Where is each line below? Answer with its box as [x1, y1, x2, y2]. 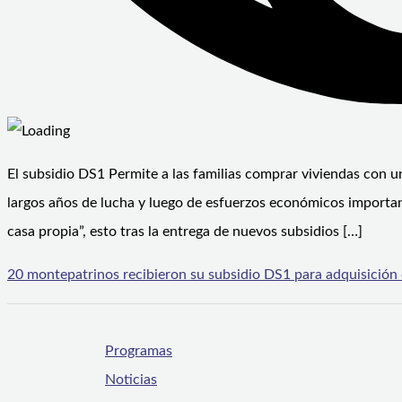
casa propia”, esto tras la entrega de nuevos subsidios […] [7, 224, 363, 240]
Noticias [105, 372, 157, 388]
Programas [105, 344, 172, 359]
